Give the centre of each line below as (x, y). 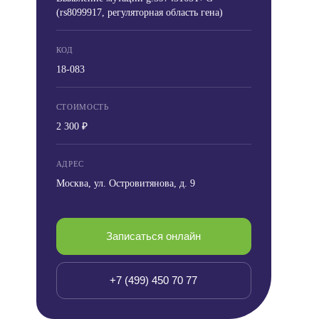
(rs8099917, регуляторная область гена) (139, 12)
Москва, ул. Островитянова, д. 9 (125, 183)
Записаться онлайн (154, 236)
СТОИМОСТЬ (82, 107)
